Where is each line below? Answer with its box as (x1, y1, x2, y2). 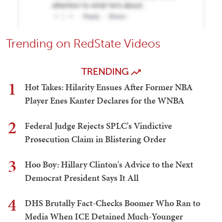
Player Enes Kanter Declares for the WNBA (25, 94, 184, 107)
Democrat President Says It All (25, 171, 139, 184)
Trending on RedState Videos (6, 36, 161, 51)
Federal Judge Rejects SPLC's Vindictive (25, 119, 172, 132)
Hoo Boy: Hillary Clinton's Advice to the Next (25, 158, 193, 171)
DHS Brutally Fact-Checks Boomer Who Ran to (25, 197, 200, 210)
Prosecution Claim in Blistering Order (25, 133, 166, 146)
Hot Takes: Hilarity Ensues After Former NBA (25, 81, 193, 94)
